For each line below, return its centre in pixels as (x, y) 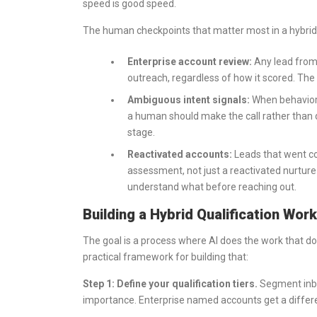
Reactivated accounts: (180, 154)
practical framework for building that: (166, 257)
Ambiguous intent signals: (189, 100)
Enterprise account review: (190, 62)
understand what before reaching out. (212, 187)
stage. (141, 132)
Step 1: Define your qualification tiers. (170, 284)
